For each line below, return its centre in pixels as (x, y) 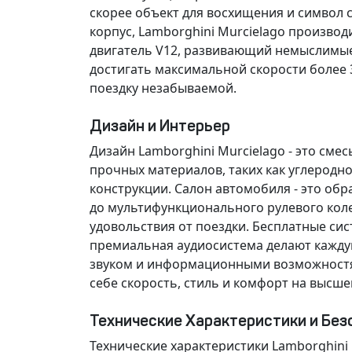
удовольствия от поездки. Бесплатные (209, 226)
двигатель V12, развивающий (182, 50)
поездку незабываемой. (163, 88)
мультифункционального (186, 207)
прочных (117, 170)
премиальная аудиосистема (176, 245)
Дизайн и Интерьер (160, 126)
